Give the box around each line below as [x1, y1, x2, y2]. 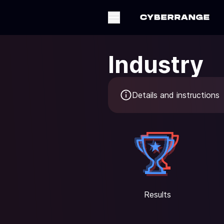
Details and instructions [132, 90, 219, 100]
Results [144, 189, 171, 199]
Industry [108, 50, 203, 78]
